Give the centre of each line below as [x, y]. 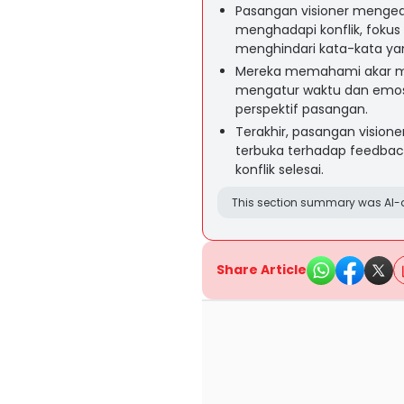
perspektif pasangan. [302, 109]
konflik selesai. [280, 170]
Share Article [262, 270]
